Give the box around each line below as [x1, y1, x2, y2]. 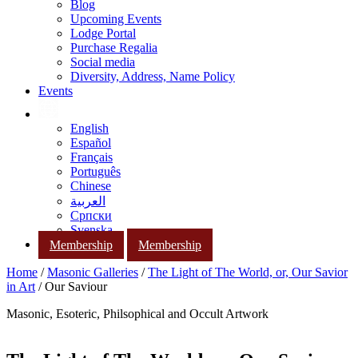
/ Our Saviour [35, 280, 107, 294]
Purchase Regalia [70, 41, 157, 54]
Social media [70, 55, 135, 69]
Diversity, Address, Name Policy [70, 70, 235, 83]
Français [70, 150, 113, 164]
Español [70, 136, 111, 149]
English [70, 121, 109, 135]
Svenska [70, 223, 113, 237]
